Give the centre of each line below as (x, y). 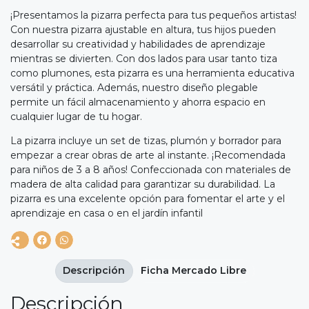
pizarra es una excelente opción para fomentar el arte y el (148, 199)
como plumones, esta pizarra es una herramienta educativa (152, 73)
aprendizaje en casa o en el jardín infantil (107, 213)
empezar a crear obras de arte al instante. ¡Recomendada (148, 156)
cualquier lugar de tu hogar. (76, 117)
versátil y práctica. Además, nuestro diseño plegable (134, 88)
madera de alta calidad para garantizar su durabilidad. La (143, 185)
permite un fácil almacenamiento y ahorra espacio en (138, 102)
